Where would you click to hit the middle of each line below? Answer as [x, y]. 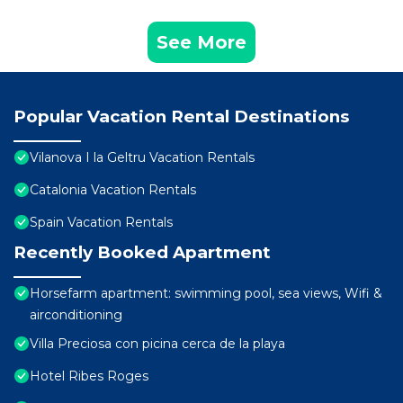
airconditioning [76, 315]
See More [201, 43]
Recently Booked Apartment [142, 253]
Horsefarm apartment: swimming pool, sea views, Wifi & [206, 294]
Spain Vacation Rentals [101, 223]
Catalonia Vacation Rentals [113, 190]
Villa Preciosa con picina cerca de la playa [157, 344]
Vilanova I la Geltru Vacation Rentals [142, 158]
